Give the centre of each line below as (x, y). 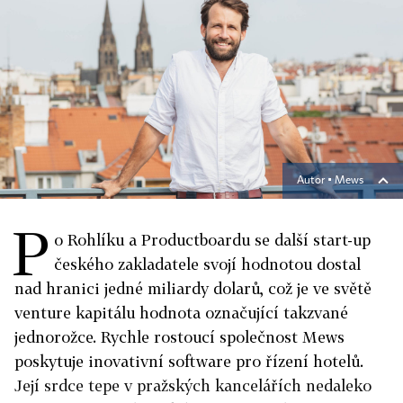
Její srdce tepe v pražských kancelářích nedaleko (193, 385)
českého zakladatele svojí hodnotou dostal (207, 264)
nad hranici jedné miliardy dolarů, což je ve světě (193, 288)
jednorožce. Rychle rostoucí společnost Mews (179, 337)
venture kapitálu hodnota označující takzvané (181, 313)
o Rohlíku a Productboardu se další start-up (212, 240)
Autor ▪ (316, 181)
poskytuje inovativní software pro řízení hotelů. (189, 361)
